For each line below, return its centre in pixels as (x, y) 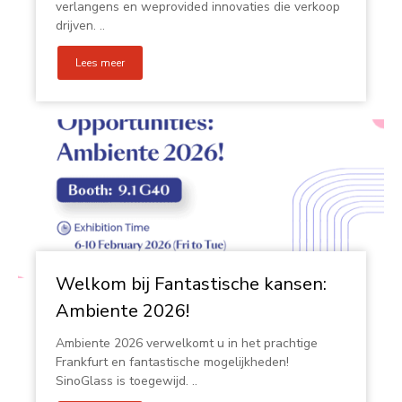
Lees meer (100, 63)
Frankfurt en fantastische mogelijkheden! (172, 362)
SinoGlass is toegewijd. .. (127, 381)
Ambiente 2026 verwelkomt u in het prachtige (187, 343)
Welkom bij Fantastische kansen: (191, 284)
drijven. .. (80, 26)
